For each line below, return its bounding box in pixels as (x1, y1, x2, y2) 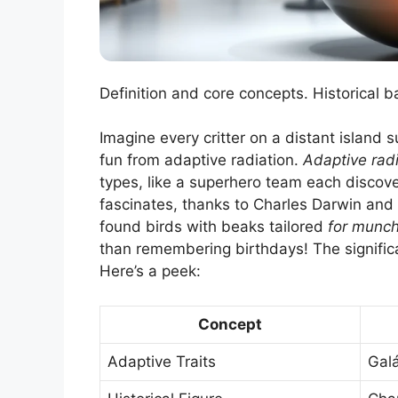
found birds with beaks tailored (99, 218, 328, 236)
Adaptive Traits (107, 352, 216, 370)
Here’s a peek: (99, 262, 201, 281)
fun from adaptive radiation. (99, 151, 303, 170)
